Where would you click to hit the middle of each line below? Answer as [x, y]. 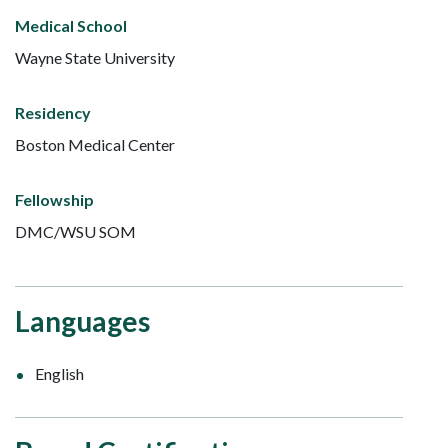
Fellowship [54, 199]
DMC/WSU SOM [75, 231]
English [59, 373]
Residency [53, 112]
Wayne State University [95, 57]
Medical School [71, 25]
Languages [82, 320]
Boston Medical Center [95, 144]
